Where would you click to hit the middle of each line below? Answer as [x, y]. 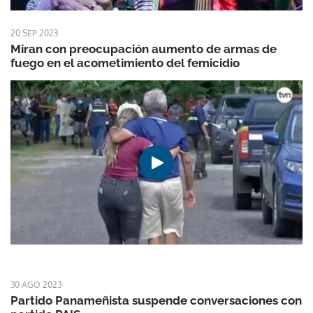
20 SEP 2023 [34, 34]
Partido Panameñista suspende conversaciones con [156, 301]
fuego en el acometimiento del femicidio [125, 63]
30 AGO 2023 [36, 285]
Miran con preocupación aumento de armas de [144, 49]
